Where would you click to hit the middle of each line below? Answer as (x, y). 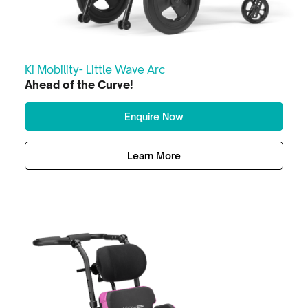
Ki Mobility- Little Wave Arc (95, 69)
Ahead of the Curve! (79, 84)
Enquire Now (154, 116)
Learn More (154, 155)
